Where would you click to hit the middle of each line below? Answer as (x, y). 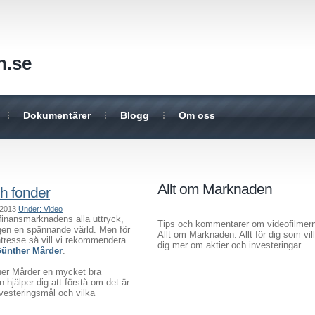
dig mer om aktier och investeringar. (230, 245)
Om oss (197, 115)
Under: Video (40, 209)
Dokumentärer (57, 115)
